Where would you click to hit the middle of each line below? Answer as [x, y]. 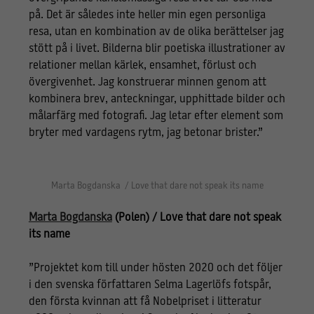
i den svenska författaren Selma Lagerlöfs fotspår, [150, 285]
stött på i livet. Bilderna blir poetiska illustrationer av [157, 49]
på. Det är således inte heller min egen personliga [147, 15]
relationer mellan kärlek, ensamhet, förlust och [142, 66]
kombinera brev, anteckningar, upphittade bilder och [157, 99]
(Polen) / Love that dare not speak [196, 218]
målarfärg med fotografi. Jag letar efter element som [156, 116]
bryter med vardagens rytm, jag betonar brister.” [145, 133]
